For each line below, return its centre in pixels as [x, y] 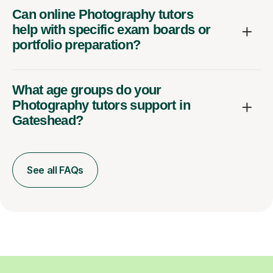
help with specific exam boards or [112, 29]
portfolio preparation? [76, 44]
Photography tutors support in [101, 105]
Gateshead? [48, 120]
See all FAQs [55, 170]
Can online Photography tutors [103, 14]
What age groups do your [87, 90]
